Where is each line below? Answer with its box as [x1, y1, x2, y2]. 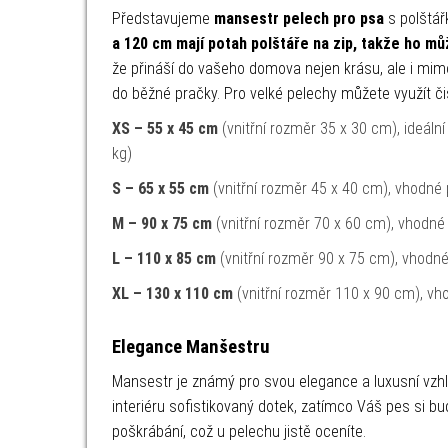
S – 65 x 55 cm [112, 179, 209, 198]
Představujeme [112, 9, 214, 28]
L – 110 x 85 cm [112, 249, 216, 268]
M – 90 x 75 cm [112, 214, 212, 233]
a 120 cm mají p [112, 34, 216, 53]
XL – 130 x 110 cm [112, 284, 233, 303]
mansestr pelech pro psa [214, 9, 384, 28]
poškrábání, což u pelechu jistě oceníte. [112, 422, 366, 441]
